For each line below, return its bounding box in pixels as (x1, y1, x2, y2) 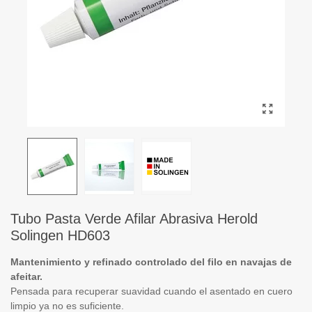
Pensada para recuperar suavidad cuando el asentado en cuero (10, 286, 292, 297)
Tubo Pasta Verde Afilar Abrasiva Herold (10, 211, 258, 226)
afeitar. (10, 271, 42, 282)
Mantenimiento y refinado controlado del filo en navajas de (10, 256, 292, 267)
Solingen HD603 (10, 228, 110, 243)
